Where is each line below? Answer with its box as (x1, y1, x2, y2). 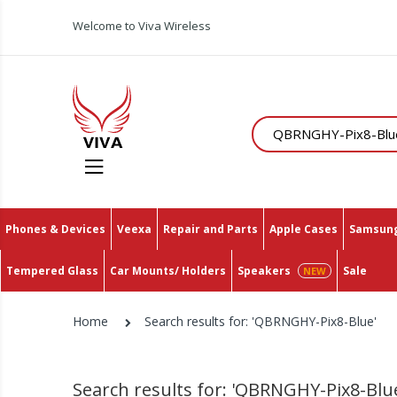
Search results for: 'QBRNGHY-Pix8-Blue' (144, 312, 378, 330)
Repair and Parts (163, 221, 258, 237)
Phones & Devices (5, 221, 105, 237)
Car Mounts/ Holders (110, 262, 226, 278)
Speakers (237, 262, 291, 278)
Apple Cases (269, 221, 338, 237)
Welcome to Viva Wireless (73, 18, 212, 34)
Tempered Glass (6, 262, 98, 278)
